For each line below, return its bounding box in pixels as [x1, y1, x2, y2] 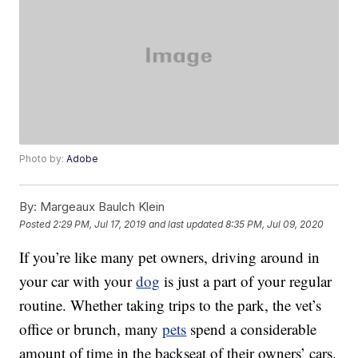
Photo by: [19, 153, 67, 165]
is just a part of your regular [160, 271, 332, 292]
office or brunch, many [19, 319, 163, 340]
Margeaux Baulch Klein [37, 199, 165, 215]
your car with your [19, 271, 137, 292]
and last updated [149, 217, 224, 230]
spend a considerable [186, 319, 317, 340]
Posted [19, 217, 54, 230]
